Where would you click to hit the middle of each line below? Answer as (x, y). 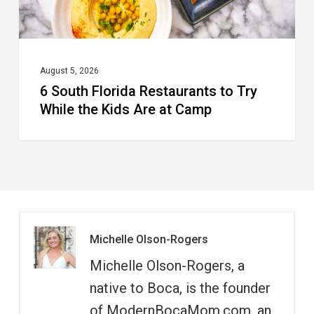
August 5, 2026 (69, 71)
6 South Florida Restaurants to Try (148, 91)
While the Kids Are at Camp (125, 110)
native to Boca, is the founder (180, 288)
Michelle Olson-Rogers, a (167, 265)
